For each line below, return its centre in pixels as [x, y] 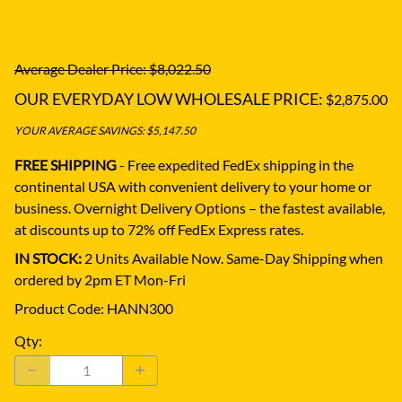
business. [44, 207]
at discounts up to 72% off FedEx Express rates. [159, 229]
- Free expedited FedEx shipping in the [236, 164]
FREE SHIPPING [67, 164]
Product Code [57, 308]
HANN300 [140, 308]
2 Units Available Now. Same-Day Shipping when [232, 258]
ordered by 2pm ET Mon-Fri [100, 279]
